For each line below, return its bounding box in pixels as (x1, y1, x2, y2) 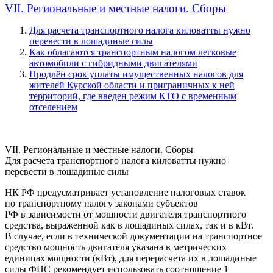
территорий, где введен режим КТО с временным (29, 90, 236, 101)
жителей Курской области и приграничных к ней (29, 79, 235, 90)
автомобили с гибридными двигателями (29, 57, 197, 68)
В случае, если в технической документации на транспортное (5, 230, 262, 241)
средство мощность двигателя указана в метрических (5, 241, 227, 252)
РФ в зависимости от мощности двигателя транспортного (5, 208, 246, 219)
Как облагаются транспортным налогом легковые (29, 46, 236, 57)
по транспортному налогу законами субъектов (5, 197, 198, 208)
